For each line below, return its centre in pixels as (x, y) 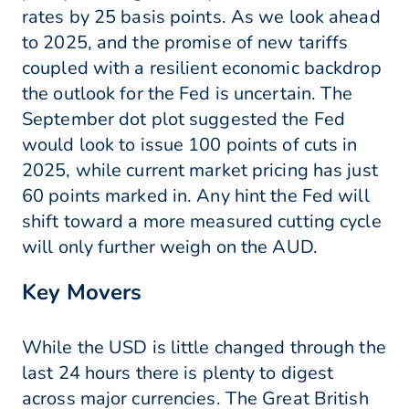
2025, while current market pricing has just (200, 171)
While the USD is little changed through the (204, 348)
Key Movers (82, 293)
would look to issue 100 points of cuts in (190, 145)
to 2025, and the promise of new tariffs (185, 43)
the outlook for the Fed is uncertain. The (188, 94)
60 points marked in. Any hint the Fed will (196, 196)
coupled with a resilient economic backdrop (202, 68)
